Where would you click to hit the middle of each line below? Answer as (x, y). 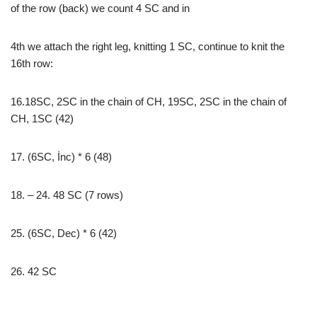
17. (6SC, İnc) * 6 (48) (61, 157)
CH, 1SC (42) (42, 119)
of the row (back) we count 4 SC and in (100, 8)
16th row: (32, 63)
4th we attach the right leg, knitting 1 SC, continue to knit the (148, 46)
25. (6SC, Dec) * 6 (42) (64, 233)
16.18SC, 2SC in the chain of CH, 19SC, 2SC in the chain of (149, 102)
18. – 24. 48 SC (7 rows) (67, 195)
